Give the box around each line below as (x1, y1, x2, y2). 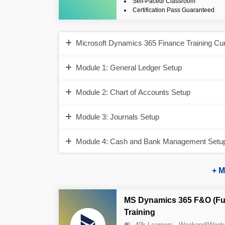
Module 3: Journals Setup (76, 112, 159, 121)
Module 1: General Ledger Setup (76, 63, 182, 72)
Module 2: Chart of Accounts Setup (76, 87, 190, 96)
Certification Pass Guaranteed (133, 6, 214, 14)
